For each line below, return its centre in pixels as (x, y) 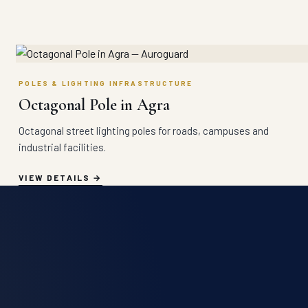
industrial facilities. (63, 147)
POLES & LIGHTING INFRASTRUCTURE (106, 84)
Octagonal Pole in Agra (94, 105)
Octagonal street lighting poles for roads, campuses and (144, 131)
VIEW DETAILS (55, 178)
